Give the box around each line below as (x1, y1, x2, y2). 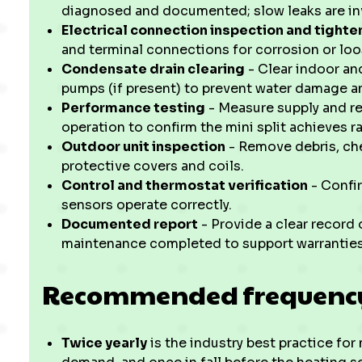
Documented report (61, 216, 198, 233)
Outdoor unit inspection (61, 138, 225, 155)
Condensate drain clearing (61, 61, 245, 78)
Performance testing (61, 99, 205, 116)
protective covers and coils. (61, 158, 244, 175)
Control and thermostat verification (61, 177, 308, 194)
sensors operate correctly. (61, 196, 232, 213)
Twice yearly (61, 335, 147, 351)
